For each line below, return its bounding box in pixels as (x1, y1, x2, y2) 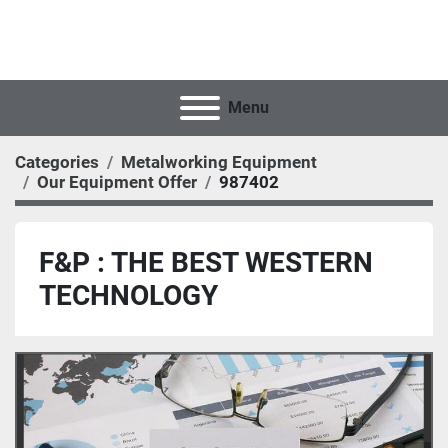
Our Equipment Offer (37, 172, 197, 192)
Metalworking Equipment (121, 152, 317, 172)
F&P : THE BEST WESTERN (39, 246, 373, 279)
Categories (15, 152, 99, 172)
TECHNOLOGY (39, 279, 218, 312)
